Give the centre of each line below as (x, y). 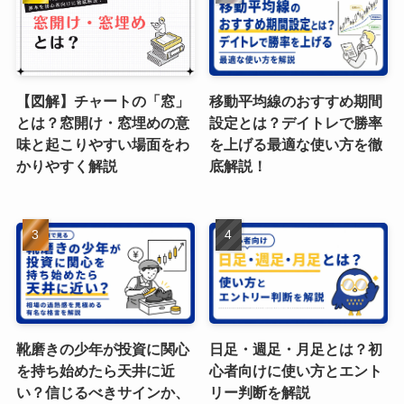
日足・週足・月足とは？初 (296, 349)
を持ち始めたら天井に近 (95, 370)
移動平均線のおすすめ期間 (296, 101)
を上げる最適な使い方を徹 (296, 145)
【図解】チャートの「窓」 (102, 101)
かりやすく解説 (66, 166)
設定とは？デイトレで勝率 (296, 123)
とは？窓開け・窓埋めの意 (102, 123)
